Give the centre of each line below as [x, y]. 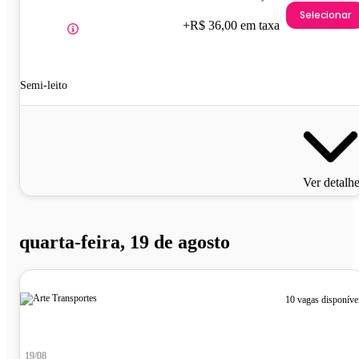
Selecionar [325, 14]
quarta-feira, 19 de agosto [125, 242]
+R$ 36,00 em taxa [231, 26]
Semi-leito [44, 86]
